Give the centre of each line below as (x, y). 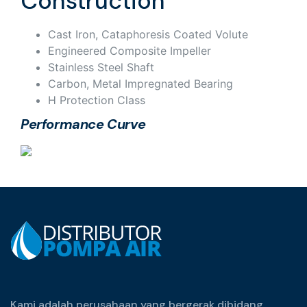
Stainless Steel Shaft (101, 67)
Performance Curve (83, 124)
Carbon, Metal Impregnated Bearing (140, 84)
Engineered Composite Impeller (130, 51)
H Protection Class (97, 100)
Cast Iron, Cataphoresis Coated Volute (148, 35)
